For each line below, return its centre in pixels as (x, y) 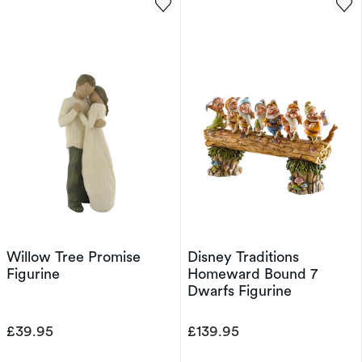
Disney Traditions (243, 257)
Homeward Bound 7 (253, 274)
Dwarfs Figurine (240, 290)
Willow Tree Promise (74, 257)
